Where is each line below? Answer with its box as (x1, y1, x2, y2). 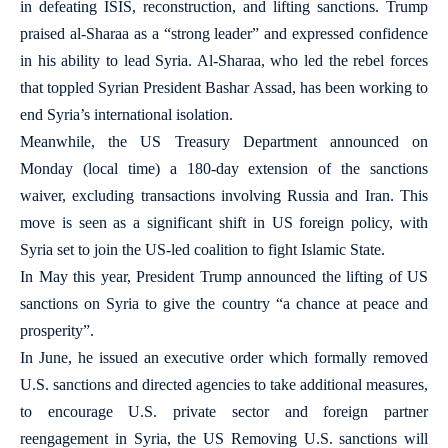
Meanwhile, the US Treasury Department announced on (20, 133, 428, 150)
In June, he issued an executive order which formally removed (20, 349, 428, 366)
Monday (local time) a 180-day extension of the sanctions (20, 160, 428, 177)
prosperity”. (20, 322, 94, 339)
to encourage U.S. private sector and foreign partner (20, 403, 428, 420)
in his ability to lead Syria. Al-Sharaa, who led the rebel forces (20, 52, 428, 69)
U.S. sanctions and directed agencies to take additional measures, (20, 376, 428, 393)
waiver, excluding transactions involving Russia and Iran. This (20, 187, 428, 204)
